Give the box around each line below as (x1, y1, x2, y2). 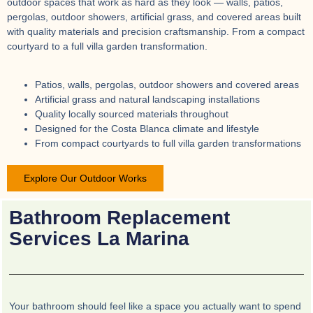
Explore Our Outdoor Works (24, 173, 147, 184)
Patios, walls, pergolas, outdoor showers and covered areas (35, 79, 299, 91)
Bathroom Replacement (9, 207, 230, 229)
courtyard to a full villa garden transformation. (7, 41, 208, 52)
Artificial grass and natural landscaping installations (35, 94, 260, 105)
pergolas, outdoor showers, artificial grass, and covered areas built (7, 11, 301, 23)
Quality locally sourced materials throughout (35, 108, 228, 120)
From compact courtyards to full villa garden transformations (35, 138, 301, 150)
